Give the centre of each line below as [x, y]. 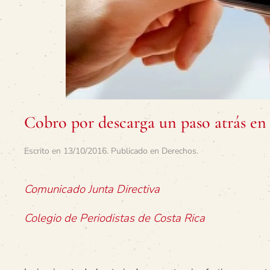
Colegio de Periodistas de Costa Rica [115, 218]
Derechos [179, 151]
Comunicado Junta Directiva [92, 189]
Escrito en [44, 151]
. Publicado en [134, 151]
